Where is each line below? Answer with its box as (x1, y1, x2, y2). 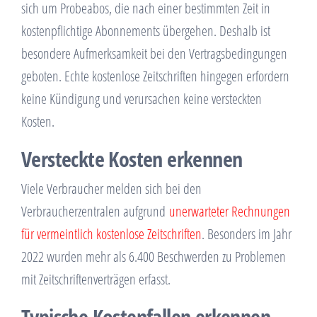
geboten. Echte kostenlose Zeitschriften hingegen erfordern (21, 67, 289, 86)
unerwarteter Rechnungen (169, 202, 290, 221)
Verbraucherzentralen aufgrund (21, 202, 169, 221)
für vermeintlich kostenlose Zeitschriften (21, 224, 202, 244)
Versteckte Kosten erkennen (21, 144, 243, 174)
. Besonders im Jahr (202, 224, 292, 244)
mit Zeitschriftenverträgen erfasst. (21, 270, 171, 289)
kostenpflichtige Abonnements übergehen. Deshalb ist (21, 21, 270, 41)
